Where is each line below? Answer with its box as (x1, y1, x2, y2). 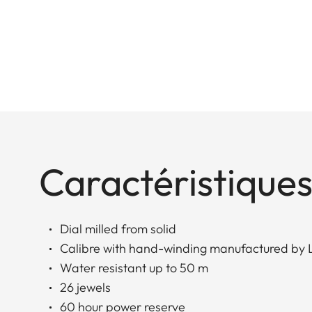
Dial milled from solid (60, 220, 176, 237)
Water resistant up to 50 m (60, 259, 208, 276)
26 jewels (60, 279, 111, 295)
